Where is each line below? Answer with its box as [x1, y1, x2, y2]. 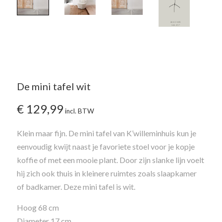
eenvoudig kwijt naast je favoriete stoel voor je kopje [17, 142, 195, 152]
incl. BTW [65, 107, 94, 115]
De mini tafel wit [17, 80, 91, 93]
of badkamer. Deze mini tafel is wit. [17, 182, 135, 192]
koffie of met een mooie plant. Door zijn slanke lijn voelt [17, 155, 204, 165]
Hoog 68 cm [17, 203, 59, 213]
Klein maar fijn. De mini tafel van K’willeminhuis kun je [17, 128, 196, 138]
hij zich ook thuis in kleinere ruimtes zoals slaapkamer [17, 168, 197, 178]
